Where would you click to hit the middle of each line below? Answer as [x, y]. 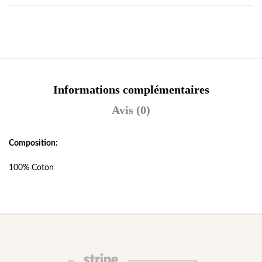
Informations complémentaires [131, 90]
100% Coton [31, 168]
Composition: [33, 144]
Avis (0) [131, 110]
